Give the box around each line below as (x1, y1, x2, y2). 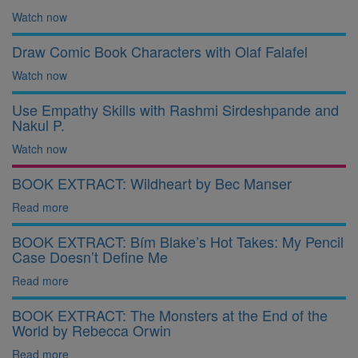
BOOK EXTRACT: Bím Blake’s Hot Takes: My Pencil (12, 231, 344, 252)
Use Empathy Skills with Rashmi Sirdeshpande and (12, 99, 339, 120)
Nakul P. (12, 114, 65, 135)
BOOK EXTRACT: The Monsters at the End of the (12, 304, 328, 325)
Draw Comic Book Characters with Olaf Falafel (12, 41, 308, 62)
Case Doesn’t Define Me (12, 246, 168, 267)
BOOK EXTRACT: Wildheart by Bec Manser (12, 173, 292, 193)
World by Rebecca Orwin (12, 320, 171, 340)
